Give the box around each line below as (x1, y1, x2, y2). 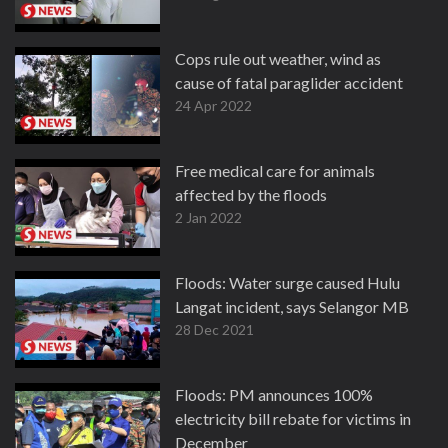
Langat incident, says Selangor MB (175, 297, 409, 316)
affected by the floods (175, 185, 327, 204)
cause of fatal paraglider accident (175, 73, 403, 92)
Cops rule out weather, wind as (175, 49, 381, 68)
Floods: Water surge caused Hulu (175, 273, 400, 292)
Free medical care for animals (175, 161, 375, 180)
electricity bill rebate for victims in (175, 409, 411, 428)
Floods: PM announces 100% (175, 385, 373, 404)
